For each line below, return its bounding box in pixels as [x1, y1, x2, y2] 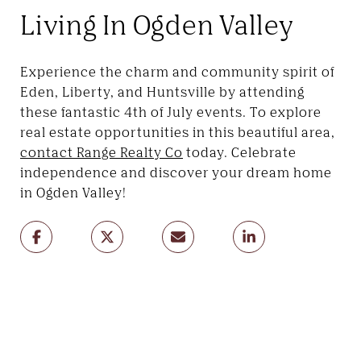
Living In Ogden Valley [20, 7, 293, 40]
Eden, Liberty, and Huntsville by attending [20, 83, 305, 100]
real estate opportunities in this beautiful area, [20, 123, 335, 140]
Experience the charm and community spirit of [20, 63, 334, 80]
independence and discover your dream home [20, 164, 332, 180]
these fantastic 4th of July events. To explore [20, 103, 322, 120]
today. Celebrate [183, 143, 297, 160]
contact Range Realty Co [20, 143, 183, 160]
